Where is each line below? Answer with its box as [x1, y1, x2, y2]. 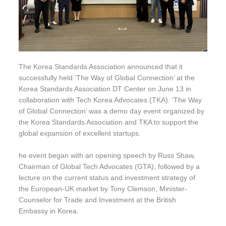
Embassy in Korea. [19, 207, 79, 215]
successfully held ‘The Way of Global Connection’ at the [19, 74, 195, 82]
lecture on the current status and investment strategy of [19, 174, 196, 182]
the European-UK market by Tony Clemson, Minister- [19, 185, 188, 193]
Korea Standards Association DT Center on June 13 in [19, 85, 192, 93]
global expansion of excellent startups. [19, 129, 141, 137]
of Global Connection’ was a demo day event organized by [19, 107, 205, 115]
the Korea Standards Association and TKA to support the [19, 118, 199, 126]
